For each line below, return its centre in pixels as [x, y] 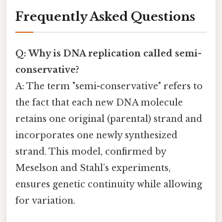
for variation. [45, 201]
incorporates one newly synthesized [96, 136]
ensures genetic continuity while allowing [109, 185]
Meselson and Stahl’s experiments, [93, 168]
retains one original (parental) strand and [109, 119]
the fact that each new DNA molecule [99, 103]
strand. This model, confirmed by [91, 152]
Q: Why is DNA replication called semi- [109, 54]
